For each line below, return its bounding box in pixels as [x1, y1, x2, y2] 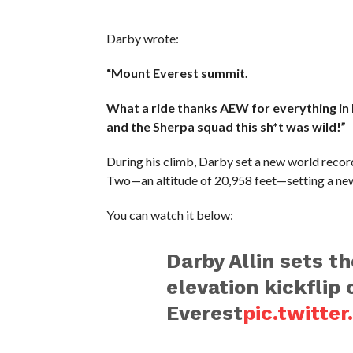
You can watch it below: [106, 207, 233, 223]
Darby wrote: [106, 31, 179, 46]
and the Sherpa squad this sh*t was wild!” [106, 119, 346, 135]
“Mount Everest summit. [106, 65, 248, 81]
